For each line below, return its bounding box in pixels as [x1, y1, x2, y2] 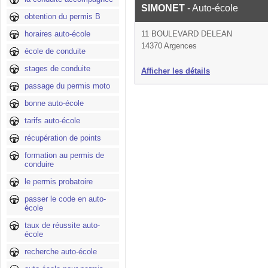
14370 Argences [141, 41, 197, 50]
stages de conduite [25, 64, 90, 73]
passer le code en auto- [25, 194, 106, 203]
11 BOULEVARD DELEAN [141, 29, 232, 38]
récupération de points [25, 133, 101, 142]
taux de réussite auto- [25, 221, 100, 230]
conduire [25, 160, 54, 169]
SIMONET [141, 3, 187, 13]
